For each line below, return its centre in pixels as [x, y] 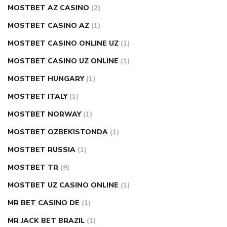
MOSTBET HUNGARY [46, 79]
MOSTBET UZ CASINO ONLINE [63, 185]
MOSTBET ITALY [37, 97]
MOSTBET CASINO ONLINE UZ [63, 43]
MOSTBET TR [33, 167]
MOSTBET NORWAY [44, 114]
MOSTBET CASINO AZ [48, 26]
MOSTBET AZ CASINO [48, 8]
